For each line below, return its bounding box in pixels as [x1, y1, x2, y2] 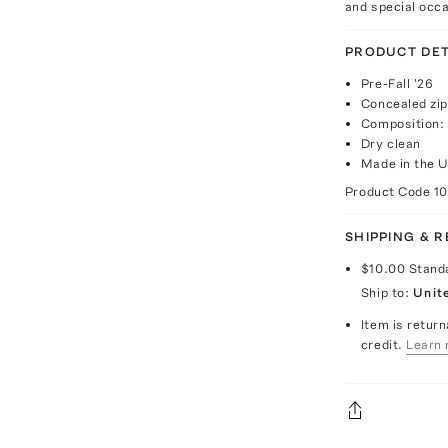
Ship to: [360, 285, 410, 300]
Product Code [344, 184, 434, 199]
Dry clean [360, 136, 421, 151]
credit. [360, 337, 403, 352]
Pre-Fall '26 [360, 76, 434, 91]
